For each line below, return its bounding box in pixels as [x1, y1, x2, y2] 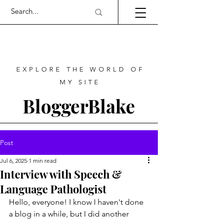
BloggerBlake [23, 94, 135, 118]
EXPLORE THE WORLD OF [16, 66, 145, 73]
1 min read [29, 157, 56, 164]
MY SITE [60, 78, 101, 86]
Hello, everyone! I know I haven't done [9, 197, 146, 207]
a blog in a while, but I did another [9, 209, 131, 219]
